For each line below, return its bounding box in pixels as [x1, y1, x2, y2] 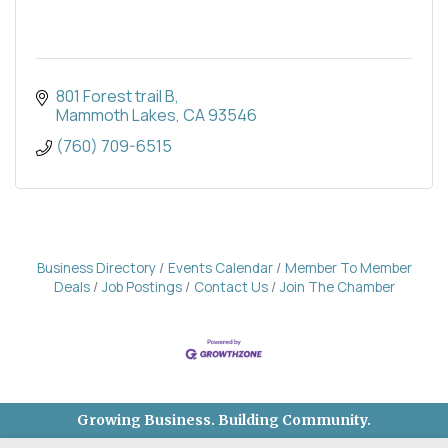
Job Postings [101, 277, 182, 296]
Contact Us [193, 277, 268, 296]
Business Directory [36, 258, 156, 277]
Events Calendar [167, 258, 273, 277]
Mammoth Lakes [56, 103, 176, 126]
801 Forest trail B [56, 84, 175, 107]
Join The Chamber [279, 277, 395, 296]
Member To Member [284, 258, 412, 277]
